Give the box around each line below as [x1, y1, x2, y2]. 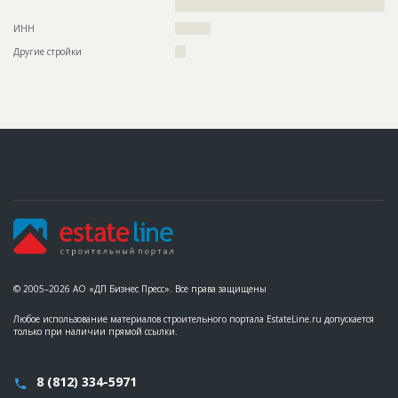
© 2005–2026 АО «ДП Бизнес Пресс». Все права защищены [13, 283, 267, 296]
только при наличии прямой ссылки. [13, 325, 178, 338]
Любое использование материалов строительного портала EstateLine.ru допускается [13, 313, 374, 326]
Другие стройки [13, 45, 82, 59]
